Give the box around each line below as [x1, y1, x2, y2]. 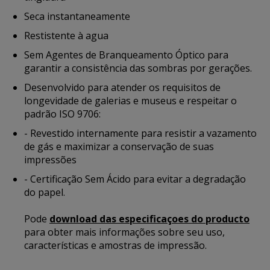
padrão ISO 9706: [24, 107, 101, 121]
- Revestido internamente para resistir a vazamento [24, 127, 257, 140]
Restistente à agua [24, 29, 108, 42]
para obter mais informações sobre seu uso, [24, 225, 225, 239]
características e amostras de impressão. [24, 239, 207, 252]
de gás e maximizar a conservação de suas [24, 140, 214, 153]
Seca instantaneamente [24, 10, 130, 23]
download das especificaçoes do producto [49, 212, 250, 225]
